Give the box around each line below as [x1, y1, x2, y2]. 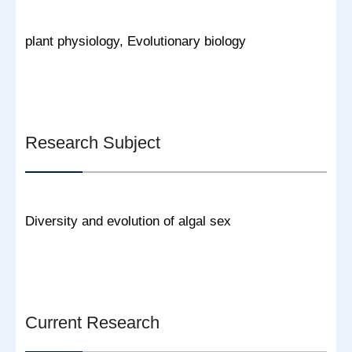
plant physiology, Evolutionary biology [25, 34, 246, 49]
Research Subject [25, 133, 160, 153]
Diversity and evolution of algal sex [25, 214, 231, 229]
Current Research [25, 313, 159, 333]
